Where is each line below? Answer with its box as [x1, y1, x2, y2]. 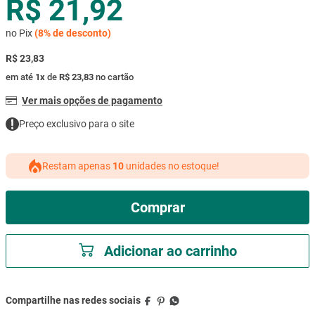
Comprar [130, 198, 185, 216]
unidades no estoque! [126, 160, 219, 172]
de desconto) [51, 27, 111, 39]
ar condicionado [39, 32, 110, 44]
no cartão [94, 71, 134, 82]
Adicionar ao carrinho [103, 242, 237, 259]
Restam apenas [42, 160, 112, 172]
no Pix [6, 27, 34, 39]
